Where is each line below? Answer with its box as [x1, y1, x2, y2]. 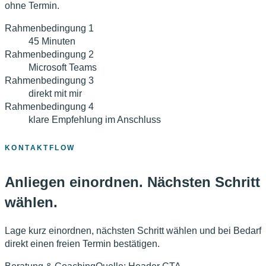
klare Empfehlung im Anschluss [28, 114, 161, 125]
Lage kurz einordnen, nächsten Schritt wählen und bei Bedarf [5, 225, 261, 236]
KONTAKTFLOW [5, 143, 75, 152]
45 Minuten [28, 36, 75, 46]
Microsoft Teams [28, 62, 97, 72]
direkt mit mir [28, 88, 82, 99]
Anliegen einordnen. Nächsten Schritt [5, 173, 260, 190]
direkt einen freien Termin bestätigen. [5, 238, 160, 249]
